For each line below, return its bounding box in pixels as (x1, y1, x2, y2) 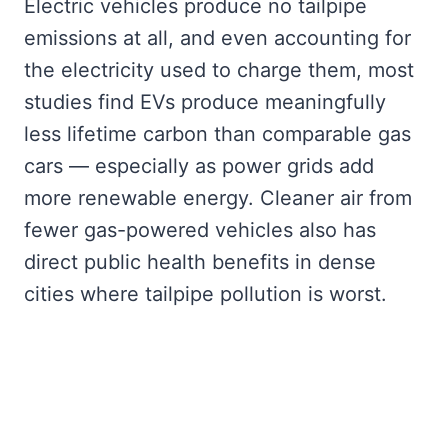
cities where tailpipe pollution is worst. (24, 281, 387, 306)
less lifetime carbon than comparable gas (24, 121, 411, 146)
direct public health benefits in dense (24, 249, 376, 274)
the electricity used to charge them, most (24, 57, 414, 82)
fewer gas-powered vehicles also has (24, 217, 376, 242)
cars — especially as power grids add (24, 153, 374, 178)
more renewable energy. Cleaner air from (24, 185, 412, 210)
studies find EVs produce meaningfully (24, 89, 386, 114)
